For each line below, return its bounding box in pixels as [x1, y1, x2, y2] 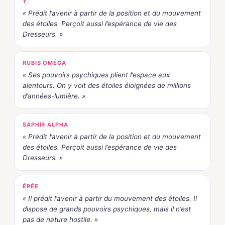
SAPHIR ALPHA [23, 121, 68, 129]
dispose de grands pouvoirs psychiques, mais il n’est [23, 205, 191, 213]
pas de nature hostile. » [23, 215, 98, 224]
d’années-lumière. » [23, 92, 85, 100]
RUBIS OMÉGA [23, 59, 66, 67]
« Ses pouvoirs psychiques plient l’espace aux [23, 71, 170, 79]
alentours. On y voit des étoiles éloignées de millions [23, 81, 191, 90]
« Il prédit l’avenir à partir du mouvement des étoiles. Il [23, 194, 197, 203]
